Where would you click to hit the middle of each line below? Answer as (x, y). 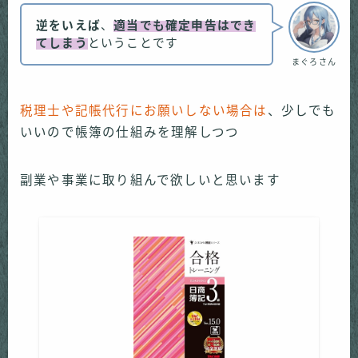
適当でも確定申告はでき (185, 26)
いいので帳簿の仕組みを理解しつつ (130, 132)
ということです (133, 44)
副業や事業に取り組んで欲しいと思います (150, 180)
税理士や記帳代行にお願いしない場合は (144, 110)
